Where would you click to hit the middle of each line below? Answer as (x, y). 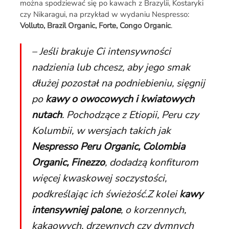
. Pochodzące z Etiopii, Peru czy (130, 114)
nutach (47, 114)
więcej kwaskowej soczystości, (99, 178)
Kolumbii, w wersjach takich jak (101, 130)
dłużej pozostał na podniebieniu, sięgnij (118, 83)
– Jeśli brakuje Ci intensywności (101, 51)
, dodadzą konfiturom (151, 162)
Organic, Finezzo (68, 162)
